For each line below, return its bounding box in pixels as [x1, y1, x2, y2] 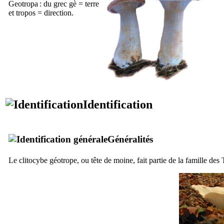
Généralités [107, 133, 153, 144]
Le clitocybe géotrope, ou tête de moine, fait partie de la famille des [8, 155, 221, 164]
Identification [83, 97, 152, 111]
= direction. [35, 8, 73, 17]
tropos [16, 8, 35, 17]
